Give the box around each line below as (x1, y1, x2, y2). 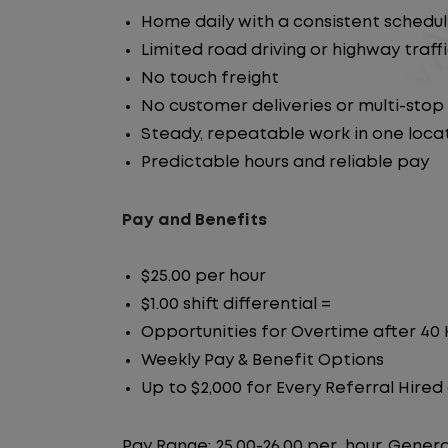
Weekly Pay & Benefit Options (141, 353, 384, 368)
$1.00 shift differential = (141, 297, 331, 312)
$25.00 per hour (141, 269, 266, 284)
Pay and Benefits (122, 213, 267, 228)
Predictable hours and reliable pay (141, 155, 429, 170)
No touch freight (141, 71, 279, 86)
